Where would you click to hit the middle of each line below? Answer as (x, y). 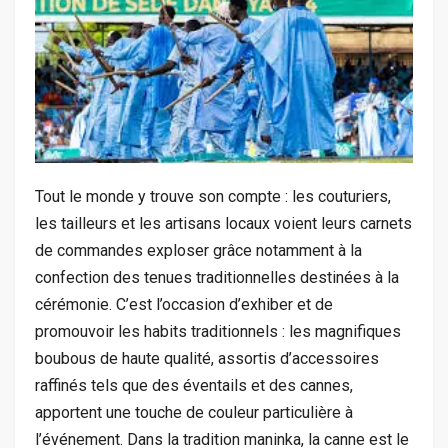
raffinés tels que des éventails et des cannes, (194, 385)
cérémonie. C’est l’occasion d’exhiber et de (184, 304)
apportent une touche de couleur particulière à (194, 412)
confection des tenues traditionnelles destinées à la (217, 277)
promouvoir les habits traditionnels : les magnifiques (218, 331)
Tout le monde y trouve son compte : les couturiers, (213, 196)
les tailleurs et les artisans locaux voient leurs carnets (223, 223)
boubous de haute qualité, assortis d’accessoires (207, 358)
